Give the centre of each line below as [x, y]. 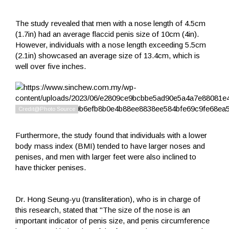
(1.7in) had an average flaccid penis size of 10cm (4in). [107, 34]
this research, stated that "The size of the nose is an [103, 210]
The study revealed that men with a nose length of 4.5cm [110, 23]
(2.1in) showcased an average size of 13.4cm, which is [108, 55]
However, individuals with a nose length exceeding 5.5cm [111, 44]
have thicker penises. [51, 167]
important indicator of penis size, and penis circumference [112, 220]
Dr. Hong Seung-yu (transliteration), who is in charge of [108, 199]
